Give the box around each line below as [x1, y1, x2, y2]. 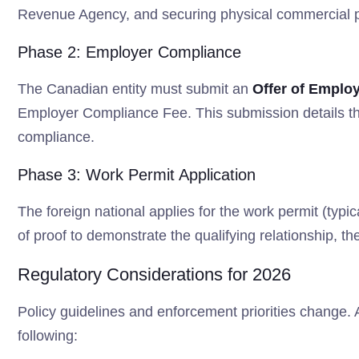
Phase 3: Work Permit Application [18, 166, 256, 184]
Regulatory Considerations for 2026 [18, 264, 291, 284]
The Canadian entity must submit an [18, 81, 252, 97]
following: [18, 328, 78, 344]
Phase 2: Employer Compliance [18, 43, 241, 61]
